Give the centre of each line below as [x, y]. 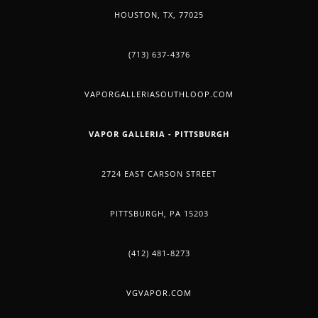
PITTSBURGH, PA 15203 [159, 214]
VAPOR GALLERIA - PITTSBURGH [159, 134]
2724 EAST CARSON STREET [159, 174]
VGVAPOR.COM [159, 293]
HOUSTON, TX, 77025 [159, 15]
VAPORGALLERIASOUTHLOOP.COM [159, 94]
